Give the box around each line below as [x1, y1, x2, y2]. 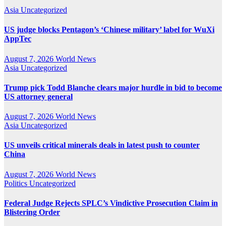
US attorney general [4, 92, 73, 101]
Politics [4, 179, 29, 188]
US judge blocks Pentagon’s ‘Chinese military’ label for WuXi [4, 25, 214, 34]
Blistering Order [4, 207, 60, 216]
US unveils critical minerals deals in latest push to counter [4, 141, 200, 150]
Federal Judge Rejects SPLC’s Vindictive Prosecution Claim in [4, 198, 218, 207]
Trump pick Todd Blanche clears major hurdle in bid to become [4, 83, 222, 92]
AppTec [4, 34, 31, 43]
